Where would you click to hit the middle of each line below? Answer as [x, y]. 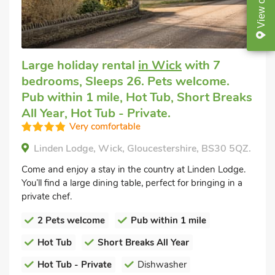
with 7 [201, 65]
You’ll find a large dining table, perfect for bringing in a [132, 183]
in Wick [160, 65]
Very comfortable [105, 126]
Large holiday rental [80, 65]
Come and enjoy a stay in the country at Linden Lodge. [134, 169]
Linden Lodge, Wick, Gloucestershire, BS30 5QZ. [142, 148]
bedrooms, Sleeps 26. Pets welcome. [126, 81]
